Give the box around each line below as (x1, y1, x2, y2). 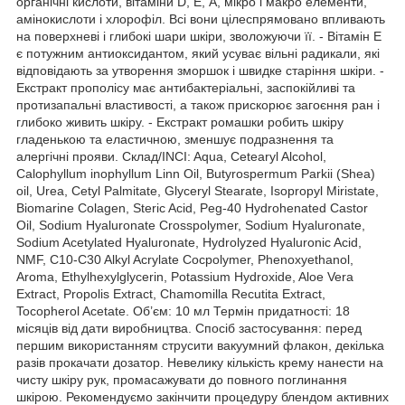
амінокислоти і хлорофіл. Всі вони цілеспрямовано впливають (16, 11, 385, 26)
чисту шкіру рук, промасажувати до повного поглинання (16, 372, 347, 387)
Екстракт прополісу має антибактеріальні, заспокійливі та (16, 80, 355, 95)
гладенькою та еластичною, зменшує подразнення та (16, 131, 334, 146)
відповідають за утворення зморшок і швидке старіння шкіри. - (16, 62, 384, 78)
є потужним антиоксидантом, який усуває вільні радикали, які (16, 45, 380, 61)
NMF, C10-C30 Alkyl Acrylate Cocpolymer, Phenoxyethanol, (16, 251, 353, 267)
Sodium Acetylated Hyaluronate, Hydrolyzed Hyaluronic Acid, (16, 234, 362, 250)
